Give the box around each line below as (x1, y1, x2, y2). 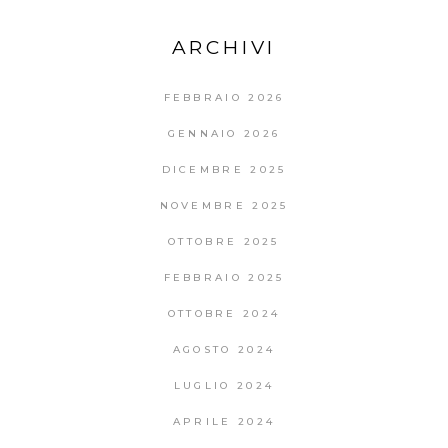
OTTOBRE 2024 (167, 306, 281, 320)
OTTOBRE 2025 (168, 234, 280, 248)
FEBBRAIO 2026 (163, 90, 285, 104)
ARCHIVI (171, 35, 277, 59)
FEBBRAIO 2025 (163, 270, 285, 284)
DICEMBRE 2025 (161, 162, 287, 176)
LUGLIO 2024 (173, 378, 275, 392)
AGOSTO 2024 (172, 342, 276, 356)
